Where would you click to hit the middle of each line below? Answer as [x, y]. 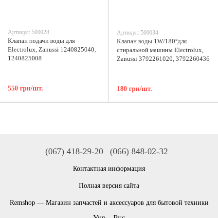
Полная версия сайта [109, 186]
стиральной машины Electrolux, [160, 50]
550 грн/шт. [26, 88]
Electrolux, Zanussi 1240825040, [52, 49]
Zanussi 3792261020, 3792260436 [163, 59]
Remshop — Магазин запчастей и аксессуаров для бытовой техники [109, 203]
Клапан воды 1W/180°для [152, 41]
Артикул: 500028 [28, 32]
